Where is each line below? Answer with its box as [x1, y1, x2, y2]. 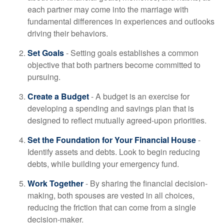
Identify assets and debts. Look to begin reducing [27, 146, 200, 157]
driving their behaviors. [27, 27, 108, 39]
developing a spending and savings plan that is [27, 102, 194, 114]
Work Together [27, 177, 83, 189]
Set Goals [27, 47, 64, 58]
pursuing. [27, 71, 60, 82]
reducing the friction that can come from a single [27, 201, 196, 213]
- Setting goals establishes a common [64, 47, 198, 58]
